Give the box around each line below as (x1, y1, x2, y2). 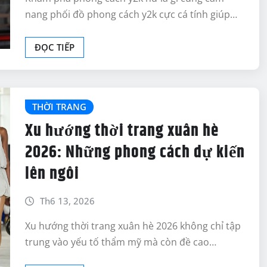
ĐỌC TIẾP (35, 41, 74, 54)
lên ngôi (25, 161, 79, 187)
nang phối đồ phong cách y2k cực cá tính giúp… (25, 8, 237, 21)
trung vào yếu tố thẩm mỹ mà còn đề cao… (25, 235, 216, 249)
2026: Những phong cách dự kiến (25, 139, 245, 165)
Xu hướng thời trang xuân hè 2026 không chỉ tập (25, 219, 241, 233)
